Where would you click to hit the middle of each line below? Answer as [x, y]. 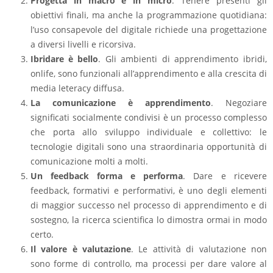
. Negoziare [239, 103]
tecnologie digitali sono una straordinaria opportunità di [149, 147]
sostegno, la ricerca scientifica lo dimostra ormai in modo [149, 220]
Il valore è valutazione [81, 249]
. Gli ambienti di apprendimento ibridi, [183, 59]
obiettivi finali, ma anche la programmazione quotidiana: [149, 15]
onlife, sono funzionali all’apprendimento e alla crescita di [149, 74]
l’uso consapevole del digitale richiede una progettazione [149, 30]
